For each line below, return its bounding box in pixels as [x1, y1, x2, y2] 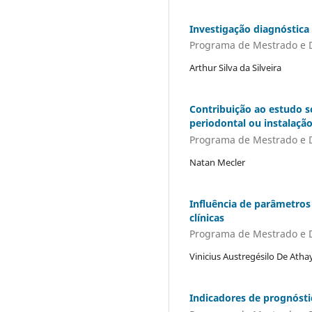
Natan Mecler [189, 155, 245, 169]
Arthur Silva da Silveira [189, 61, 281, 75]
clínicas [189, 210, 224, 224]
